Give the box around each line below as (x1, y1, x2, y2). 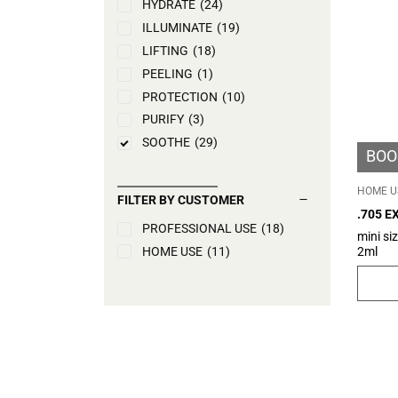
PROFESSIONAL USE (142, 220, 257, 235)
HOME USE (142, 243, 203, 259)
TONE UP (142, 157, 193, 172)
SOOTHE (142, 135, 190, 150)
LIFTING (142, 43, 188, 58)
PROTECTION (142, 89, 218, 104)
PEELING (142, 66, 193, 81)
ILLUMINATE (142, 20, 212, 36)
